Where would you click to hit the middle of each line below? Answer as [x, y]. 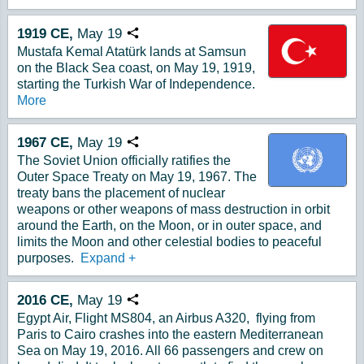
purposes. [47, 258]
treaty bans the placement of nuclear [121, 193]
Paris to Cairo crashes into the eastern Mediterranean [170, 334]
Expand [104, 258]
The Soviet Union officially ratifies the [124, 160]
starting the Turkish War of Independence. [136, 84]
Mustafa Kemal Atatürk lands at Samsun [132, 52]
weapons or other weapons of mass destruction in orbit [173, 209]
